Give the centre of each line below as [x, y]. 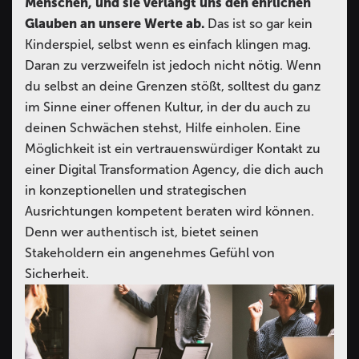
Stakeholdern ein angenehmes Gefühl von [150, 253]
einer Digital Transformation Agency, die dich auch [174, 170]
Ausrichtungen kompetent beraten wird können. [169, 212]
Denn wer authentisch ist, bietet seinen [142, 232]
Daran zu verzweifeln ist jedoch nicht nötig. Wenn [173, 66]
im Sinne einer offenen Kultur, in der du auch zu [168, 107]
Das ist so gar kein [260, 24]
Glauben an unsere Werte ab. [116, 24]
